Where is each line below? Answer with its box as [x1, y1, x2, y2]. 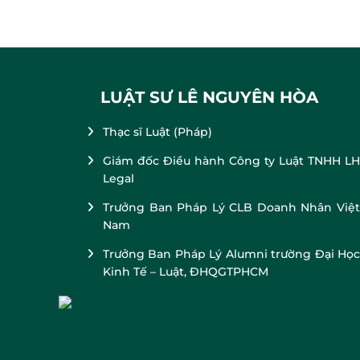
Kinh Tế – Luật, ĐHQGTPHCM [103, 264, 269, 279]
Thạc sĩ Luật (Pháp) [103, 125, 213, 139]
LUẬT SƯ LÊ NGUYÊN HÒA [100, 88, 319, 107]
